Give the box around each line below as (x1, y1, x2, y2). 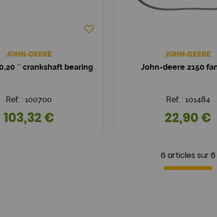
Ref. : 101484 (166, 94, 210, 104)
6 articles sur (160, 149, 209, 161)
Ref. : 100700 (6, 94, 52, 104)
